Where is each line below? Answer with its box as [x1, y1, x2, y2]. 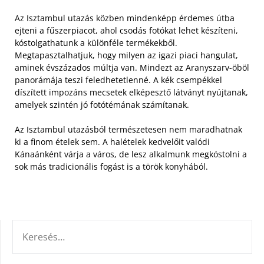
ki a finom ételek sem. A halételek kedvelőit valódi [15, 136, 210, 147]
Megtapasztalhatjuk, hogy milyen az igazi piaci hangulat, [15, 49, 238, 61]
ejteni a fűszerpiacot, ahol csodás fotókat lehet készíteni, [15, 24, 238, 36]
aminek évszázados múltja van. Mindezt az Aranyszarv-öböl [15, 61, 249, 73]
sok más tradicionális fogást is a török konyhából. [15, 160, 208, 172]
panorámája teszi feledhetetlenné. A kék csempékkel [15, 74, 222, 85]
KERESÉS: [12, 220, 48, 232]
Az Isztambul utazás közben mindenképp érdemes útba [15, 12, 235, 24]
